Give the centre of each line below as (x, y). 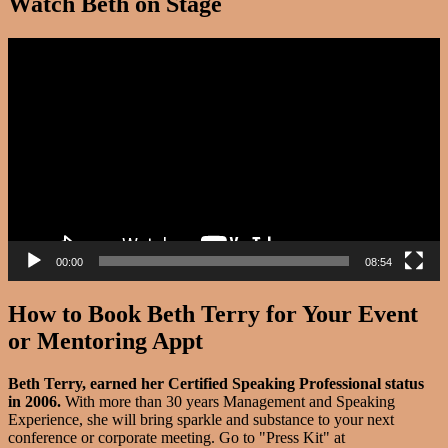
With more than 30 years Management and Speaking (230, 401)
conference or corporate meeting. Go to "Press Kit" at (176, 437)
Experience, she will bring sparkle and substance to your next (201, 419)
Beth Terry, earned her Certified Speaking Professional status (216, 383)
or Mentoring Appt (105, 341)
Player (27, 64)
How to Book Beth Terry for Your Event (213, 314)
